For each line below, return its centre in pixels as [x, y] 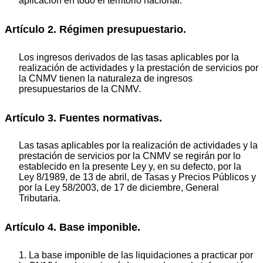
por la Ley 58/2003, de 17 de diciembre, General [119, 188]
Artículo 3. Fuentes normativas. [83, 118]
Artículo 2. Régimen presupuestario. [95, 30]
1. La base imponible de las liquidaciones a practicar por [136, 255]
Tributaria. [40, 198]
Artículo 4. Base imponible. [73, 227]
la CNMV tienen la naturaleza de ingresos [106, 78]
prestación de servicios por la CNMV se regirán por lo [130, 156]
